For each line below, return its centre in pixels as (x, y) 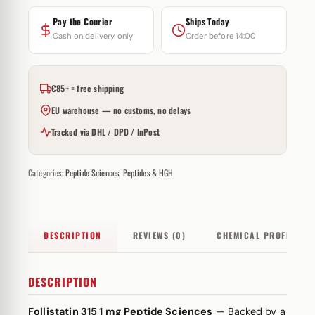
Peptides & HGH (148, 173)
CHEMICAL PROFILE (258, 235)
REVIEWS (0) (159, 235)
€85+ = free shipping (88, 88)
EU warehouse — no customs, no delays (121, 110)
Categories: (47, 173)
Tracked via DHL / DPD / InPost (105, 132)
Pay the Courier (83, 21)
